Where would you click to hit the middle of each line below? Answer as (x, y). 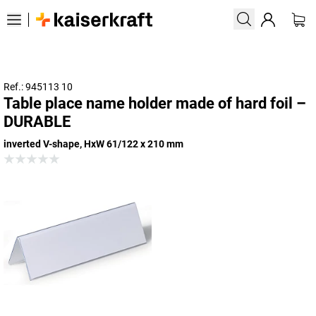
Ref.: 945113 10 (38, 87)
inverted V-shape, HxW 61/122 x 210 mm (93, 144)
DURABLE (37, 122)
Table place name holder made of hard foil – (155, 103)
